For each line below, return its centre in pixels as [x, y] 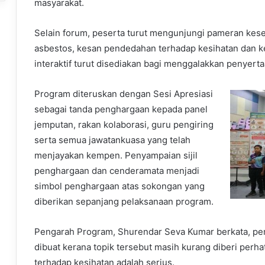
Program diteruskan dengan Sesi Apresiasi [124, 94]
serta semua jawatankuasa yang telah [112, 140]
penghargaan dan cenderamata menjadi [117, 171]
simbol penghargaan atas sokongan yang [119, 186]
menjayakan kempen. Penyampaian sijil [116, 156]
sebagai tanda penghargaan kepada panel [121, 109]
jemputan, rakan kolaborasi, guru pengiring [124, 125]
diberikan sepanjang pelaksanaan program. [124, 202]
